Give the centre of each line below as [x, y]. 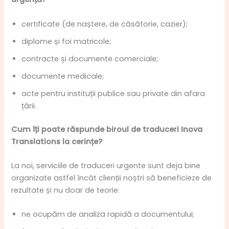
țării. [29, 106]
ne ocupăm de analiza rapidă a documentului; [108, 214]
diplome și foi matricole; [66, 41]
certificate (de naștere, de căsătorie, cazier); [105, 24]
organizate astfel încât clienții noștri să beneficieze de [112, 178]
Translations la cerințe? [57, 141]
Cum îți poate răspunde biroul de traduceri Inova [107, 129]
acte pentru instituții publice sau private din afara [113, 93]
